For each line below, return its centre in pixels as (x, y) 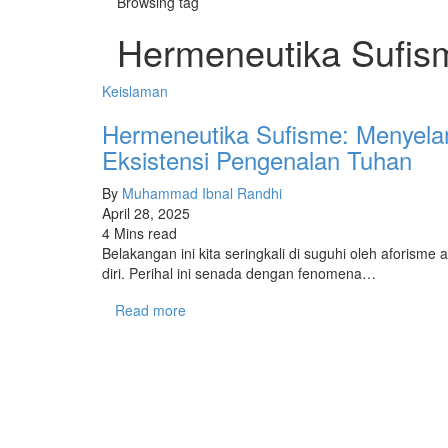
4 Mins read (139, 233)
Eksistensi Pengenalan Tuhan (257, 160)
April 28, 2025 (146, 213)
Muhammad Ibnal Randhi (202, 193)
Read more (150, 310)
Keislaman (135, 91)
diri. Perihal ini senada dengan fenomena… (239, 273)
